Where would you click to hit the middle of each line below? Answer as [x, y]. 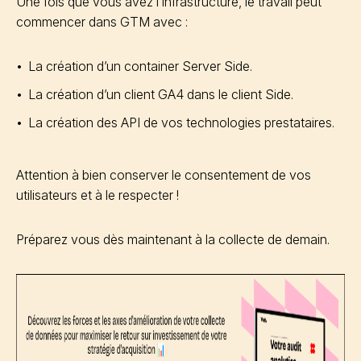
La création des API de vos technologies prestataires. [181, 122]
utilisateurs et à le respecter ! [99, 195]
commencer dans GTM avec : [104, 21]
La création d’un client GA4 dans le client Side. [161, 94]
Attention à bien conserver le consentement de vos [164, 174]
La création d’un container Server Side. [140, 66]
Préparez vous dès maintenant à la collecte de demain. [174, 239]
